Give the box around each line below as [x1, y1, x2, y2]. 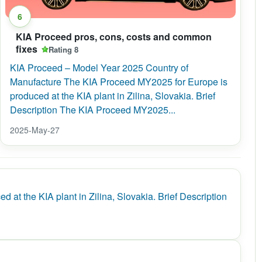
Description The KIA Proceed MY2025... [10, 103, 175, 116]
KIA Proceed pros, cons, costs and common [16, 30, 212, 43]
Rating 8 [49, 43, 78, 55]
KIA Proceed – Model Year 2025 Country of [10, 61, 188, 74]
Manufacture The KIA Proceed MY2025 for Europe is [10, 75, 227, 88]
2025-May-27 [10, 124, 60, 136]
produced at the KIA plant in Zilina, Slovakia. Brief [10, 89, 215, 102]
